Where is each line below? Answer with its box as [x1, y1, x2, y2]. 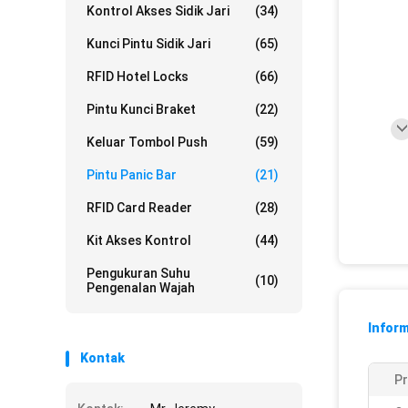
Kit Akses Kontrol [87, 233, 191, 248]
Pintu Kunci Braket [87, 102, 196, 117]
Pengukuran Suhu [87, 266, 190, 280]
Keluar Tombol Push [87, 135, 208, 149]
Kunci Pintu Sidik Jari [87, 36, 210, 51]
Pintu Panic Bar [87, 168, 177, 182]
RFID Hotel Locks [87, 69, 189, 84]
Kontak [80, 351, 125, 365]
